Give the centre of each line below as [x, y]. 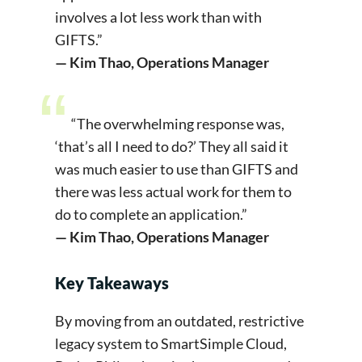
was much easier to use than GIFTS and [177, 169]
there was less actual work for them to [173, 192]
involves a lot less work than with [158, 17]
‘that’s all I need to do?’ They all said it [172, 147]
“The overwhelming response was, [178, 124]
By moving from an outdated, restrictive [179, 321]
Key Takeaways [114, 283]
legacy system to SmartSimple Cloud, [171, 344]
